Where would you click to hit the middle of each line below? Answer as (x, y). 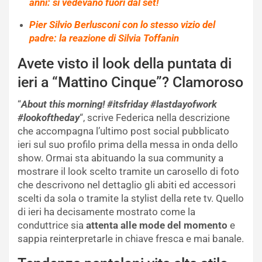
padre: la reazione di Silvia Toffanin (104, 38)
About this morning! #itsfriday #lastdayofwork (119, 104)
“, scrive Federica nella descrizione (155, 117)
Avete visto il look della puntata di (125, 63)
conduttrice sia (52, 225)
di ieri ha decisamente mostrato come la (106, 211)
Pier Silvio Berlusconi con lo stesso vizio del (122, 24)
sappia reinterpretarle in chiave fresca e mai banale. (131, 238)
